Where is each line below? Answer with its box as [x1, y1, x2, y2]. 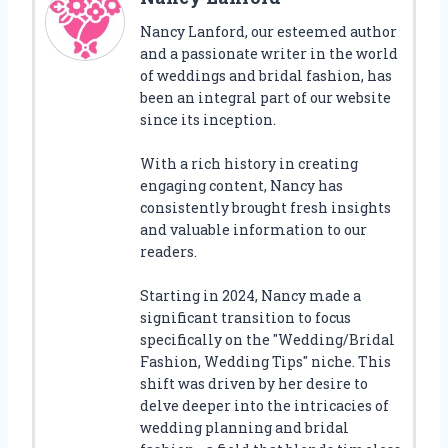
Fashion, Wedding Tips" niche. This [140, 352, 391, 372]
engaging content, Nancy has [140, 176, 343, 196]
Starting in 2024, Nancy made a [140, 286, 361, 306]
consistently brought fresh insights [140, 198, 391, 218]
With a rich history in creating [140, 154, 358, 174]
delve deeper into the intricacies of [140, 396, 389, 416]
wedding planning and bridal [140, 418, 349, 438]
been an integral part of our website [140, 88, 391, 108]
